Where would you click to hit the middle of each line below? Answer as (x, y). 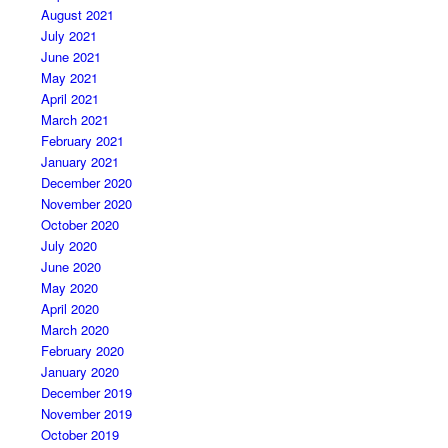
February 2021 (82, 140)
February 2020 (82, 350)
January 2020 (79, 371)
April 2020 (69, 308)
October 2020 (79, 224)
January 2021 (79, 161)
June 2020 (70, 266)
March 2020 (74, 329)
